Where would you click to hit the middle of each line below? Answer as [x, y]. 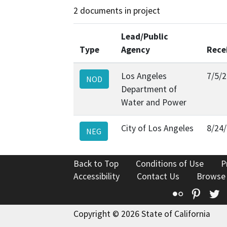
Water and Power [154, 102]
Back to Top [96, 163]
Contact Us [158, 176]
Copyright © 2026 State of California [142, 214]
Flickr [196, 193]
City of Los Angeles [157, 128]
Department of [149, 89]
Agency [136, 49]
